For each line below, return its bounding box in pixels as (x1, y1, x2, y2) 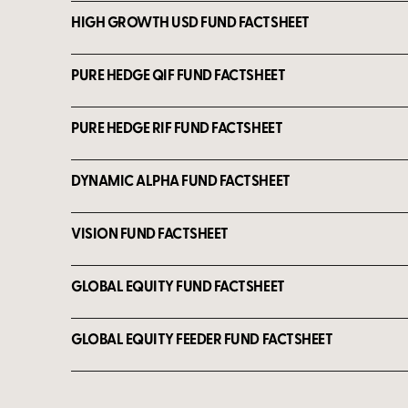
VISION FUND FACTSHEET (71, 224, 229, 241)
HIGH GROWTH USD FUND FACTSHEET (71, 13, 310, 30)
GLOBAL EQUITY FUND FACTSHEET (71, 277, 285, 294)
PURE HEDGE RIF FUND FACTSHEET (71, 118, 283, 136)
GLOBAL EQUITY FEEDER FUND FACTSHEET (71, 330, 333, 347)
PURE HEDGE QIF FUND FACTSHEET (71, 66, 286, 83)
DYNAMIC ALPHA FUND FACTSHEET (71, 171, 291, 189)
